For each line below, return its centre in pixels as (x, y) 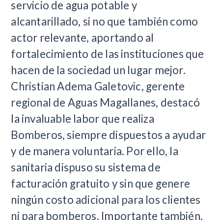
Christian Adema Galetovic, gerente (98, 86)
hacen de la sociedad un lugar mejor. (98, 70)
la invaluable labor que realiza (82, 118)
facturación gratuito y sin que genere (101, 183)
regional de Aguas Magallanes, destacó (106, 102)
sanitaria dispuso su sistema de (86, 167)
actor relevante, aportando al (82, 37)
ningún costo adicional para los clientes (106, 199)
